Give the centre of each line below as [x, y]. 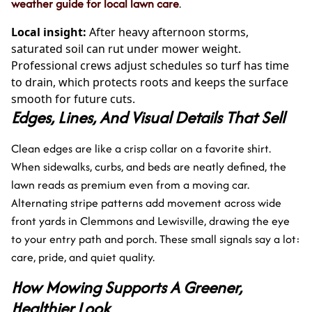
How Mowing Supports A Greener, [127, 287]
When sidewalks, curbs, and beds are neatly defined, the [149, 166]
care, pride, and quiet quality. [83, 257]
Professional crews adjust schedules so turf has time [150, 65]
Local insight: [49, 32]
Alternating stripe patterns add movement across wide [146, 202]
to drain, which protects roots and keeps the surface [150, 82]
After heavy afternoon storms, [167, 32]
